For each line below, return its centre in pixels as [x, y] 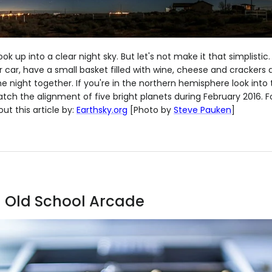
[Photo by [151, 110]
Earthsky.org [102, 110]
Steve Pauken [202, 110]
